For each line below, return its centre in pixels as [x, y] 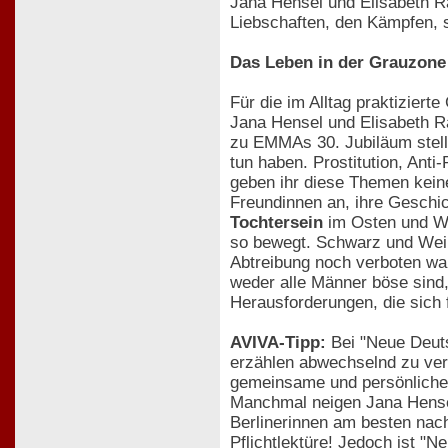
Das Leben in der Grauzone [338, 62]
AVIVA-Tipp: [278, 342]
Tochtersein [276, 222]
